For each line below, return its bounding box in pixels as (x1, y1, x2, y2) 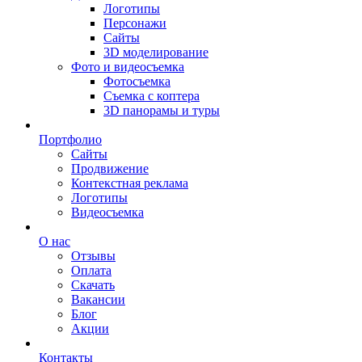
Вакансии (71, 293, 125, 306)
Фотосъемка (103, 74, 170, 88)
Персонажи (103, 16, 166, 30)
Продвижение (71, 162, 149, 175)
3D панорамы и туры (103, 103, 220, 117)
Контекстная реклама (71, 176, 188, 190)
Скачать (71, 278, 115, 292)
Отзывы (71, 249, 116, 263)
